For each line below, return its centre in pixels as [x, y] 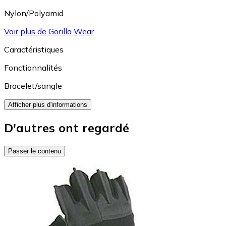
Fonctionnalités [33, 68]
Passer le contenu [35, 151]
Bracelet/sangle [33, 86]
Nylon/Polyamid [34, 13]
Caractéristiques [34, 50]
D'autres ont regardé [67, 128]
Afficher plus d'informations [48, 105]
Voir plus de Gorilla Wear [49, 32]
